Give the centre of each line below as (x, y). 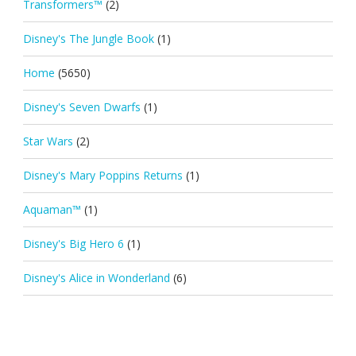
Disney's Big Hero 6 (73, 243)
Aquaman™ (52, 209)
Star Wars (48, 141)
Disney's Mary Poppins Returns (103, 175)
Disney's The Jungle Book (88, 38)
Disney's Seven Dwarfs (81, 106)
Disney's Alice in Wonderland (96, 277)
